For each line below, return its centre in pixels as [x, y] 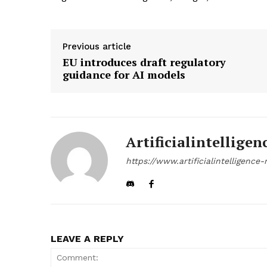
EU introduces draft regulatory [144, 62]
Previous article [97, 47]
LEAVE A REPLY [87, 239]
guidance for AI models [124, 75]
